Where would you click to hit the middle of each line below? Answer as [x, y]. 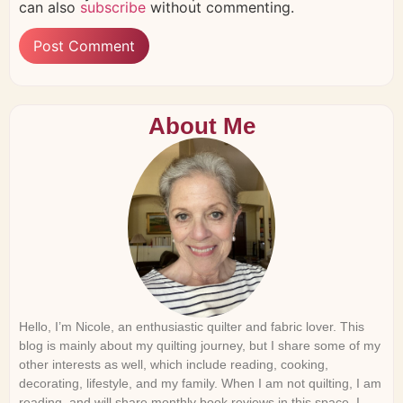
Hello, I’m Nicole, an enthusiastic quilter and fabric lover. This [192, 326]
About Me [201, 125]
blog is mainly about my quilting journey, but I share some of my [200, 345]
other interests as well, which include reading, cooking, [174, 364]
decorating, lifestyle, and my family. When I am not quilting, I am [200, 383]
